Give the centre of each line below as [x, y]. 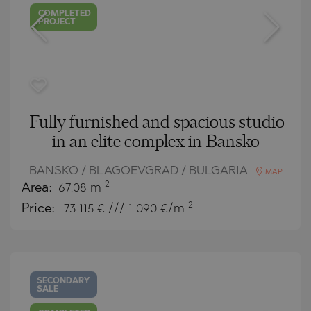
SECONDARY [64, 281]
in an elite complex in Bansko [155, 142]
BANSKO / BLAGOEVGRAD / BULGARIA [140, 171]
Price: [40, 209]
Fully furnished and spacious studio [157, 123]
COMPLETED [65, 14]
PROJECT [57, 23]
